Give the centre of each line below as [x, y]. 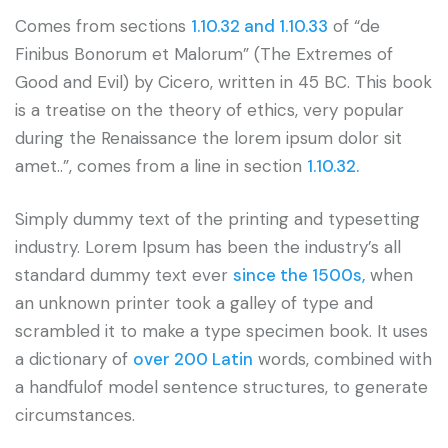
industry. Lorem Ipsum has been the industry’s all [208, 247]
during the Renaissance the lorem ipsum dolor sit [208, 138]
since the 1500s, [299, 275]
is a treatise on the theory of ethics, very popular [209, 110]
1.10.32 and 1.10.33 [259, 26]
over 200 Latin [193, 359]
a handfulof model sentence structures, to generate [221, 387]
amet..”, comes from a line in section [161, 166]
